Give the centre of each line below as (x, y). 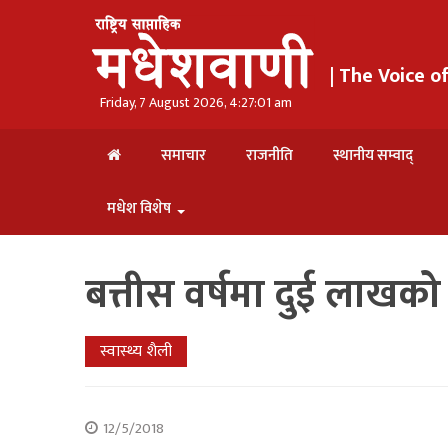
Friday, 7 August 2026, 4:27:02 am (197, 102)
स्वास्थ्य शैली (136, 351)
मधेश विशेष (139, 208)
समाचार (183, 155)
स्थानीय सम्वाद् (373, 155)
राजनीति (269, 155)
